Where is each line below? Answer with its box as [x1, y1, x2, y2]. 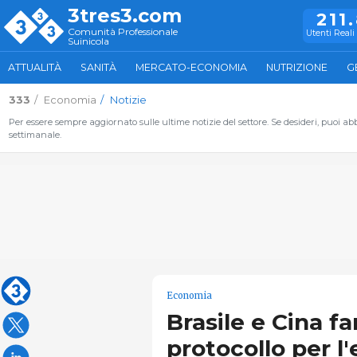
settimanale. [8, 129, 61, 140]
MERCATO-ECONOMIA [135, 61, 247, 73]
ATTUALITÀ [8, 61, 61, 73]
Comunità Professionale [68, 25, 178, 37]
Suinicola [68, 34, 109, 47]
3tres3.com [68, 4, 182, 27]
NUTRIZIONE [266, 61, 328, 73]
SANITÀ [80, 61, 116, 73]
